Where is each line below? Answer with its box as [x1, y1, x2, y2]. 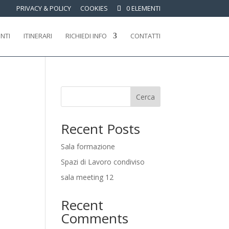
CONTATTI [130, 31, 161, 40]
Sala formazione [61, 142, 116, 151]
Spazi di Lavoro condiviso [61, 157, 145, 167]
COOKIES [80, 3, 108, 13]
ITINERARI [23, 31, 52, 40]
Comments [61, 209, 129, 227]
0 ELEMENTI [126, 3, 161, 13]
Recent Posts [61, 120, 141, 138]
